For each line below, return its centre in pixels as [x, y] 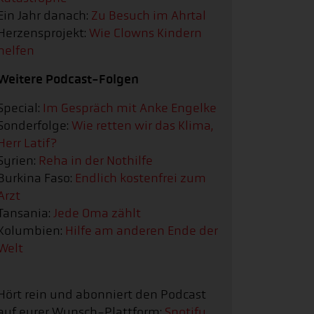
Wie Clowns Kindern [145, 33]
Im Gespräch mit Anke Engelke [130, 108]
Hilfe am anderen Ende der [142, 231]
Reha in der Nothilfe [96, 161]
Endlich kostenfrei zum [141, 178]
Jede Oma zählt [97, 213]
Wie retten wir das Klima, [142, 125]
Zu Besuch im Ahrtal [149, 15]
